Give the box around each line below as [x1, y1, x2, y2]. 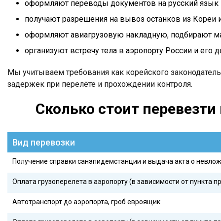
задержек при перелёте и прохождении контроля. [7, 79, 192, 89]
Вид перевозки [12, 137, 75, 147]
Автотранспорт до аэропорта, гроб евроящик [12, 198, 160, 206]
